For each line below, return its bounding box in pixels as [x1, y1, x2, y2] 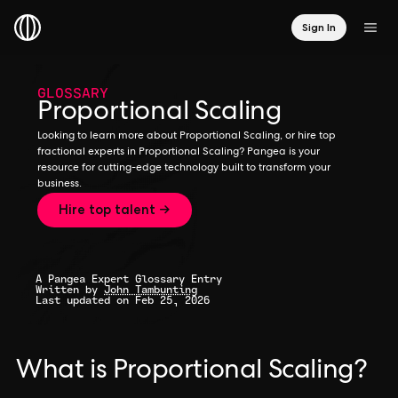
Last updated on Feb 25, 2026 [36, 291, 210, 308]
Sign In [302, 20, 336, 34]
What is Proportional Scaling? [16, 359, 368, 386]
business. [37, 179, 82, 190]
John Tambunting [104, 281, 197, 298]
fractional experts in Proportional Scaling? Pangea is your [37, 147, 320, 158]
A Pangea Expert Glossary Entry [36, 270, 222, 287]
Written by [36, 281, 104, 298]
